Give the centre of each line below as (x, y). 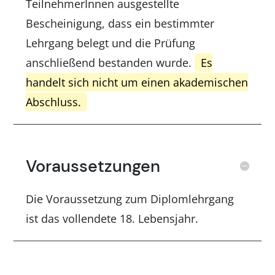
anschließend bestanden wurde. (110, 62)
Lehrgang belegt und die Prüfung (111, 43)
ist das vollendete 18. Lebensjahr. (112, 218)
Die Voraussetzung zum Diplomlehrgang (130, 199)
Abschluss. (54, 102)
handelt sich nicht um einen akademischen (137, 82)
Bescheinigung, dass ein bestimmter (120, 23)
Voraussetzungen (93, 166)
